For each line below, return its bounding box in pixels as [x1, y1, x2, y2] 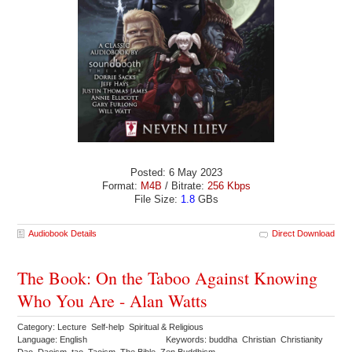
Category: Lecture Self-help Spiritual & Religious [17, 322, 207, 332]
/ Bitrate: [161, 180, 207, 192]
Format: [101, 180, 141, 192]
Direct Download [271, 229, 335, 239]
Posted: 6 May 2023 [130, 167, 222, 179]
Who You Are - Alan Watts [17, 289, 208, 313]
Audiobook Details [28, 229, 97, 239]
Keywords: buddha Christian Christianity [166, 335, 326, 345]
